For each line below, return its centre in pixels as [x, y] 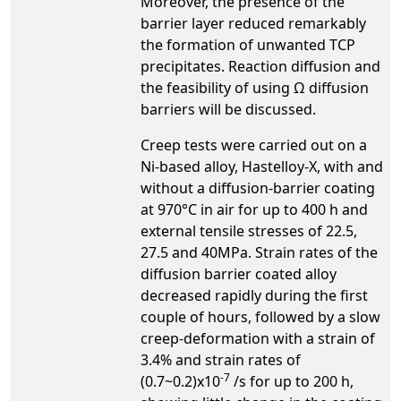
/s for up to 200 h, [292, 381]
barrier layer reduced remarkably [253, 23]
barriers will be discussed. [228, 109]
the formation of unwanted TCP [248, 44]
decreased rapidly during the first [254, 295]
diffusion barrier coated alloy [239, 273]
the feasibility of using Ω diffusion [255, 87]
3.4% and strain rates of [221, 359]
